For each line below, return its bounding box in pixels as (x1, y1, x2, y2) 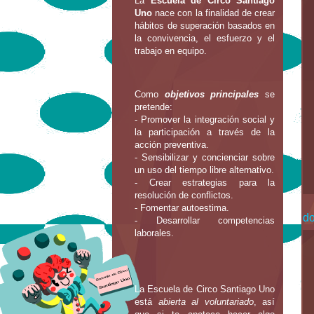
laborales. (135, 228, 174, 239)
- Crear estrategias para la (135, 177, 275, 189)
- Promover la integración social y (135, 114, 275, 125)
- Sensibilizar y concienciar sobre (135, 152, 275, 163)
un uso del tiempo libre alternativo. (135, 165, 274, 176)
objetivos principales (164, 89, 259, 100)
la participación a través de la (135, 127, 275, 138)
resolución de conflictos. (135, 190, 233, 201)
